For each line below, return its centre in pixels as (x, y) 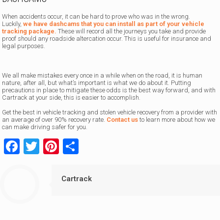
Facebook (53, 147)
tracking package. (29, 31)
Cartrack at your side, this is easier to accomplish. (71, 98)
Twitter (64, 147)
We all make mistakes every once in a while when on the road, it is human (102, 76)
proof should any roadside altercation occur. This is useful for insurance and (107, 39)
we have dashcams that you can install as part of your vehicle (114, 24)
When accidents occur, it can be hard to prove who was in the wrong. (96, 17)
